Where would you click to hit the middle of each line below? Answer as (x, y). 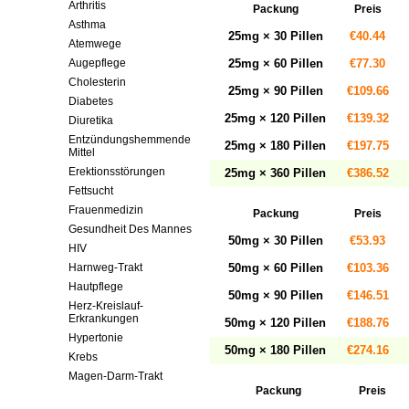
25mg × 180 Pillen (275, 146)
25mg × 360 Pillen (275, 173)
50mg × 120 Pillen (275, 323)
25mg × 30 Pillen (275, 36)
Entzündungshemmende (130, 140)
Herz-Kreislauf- (106, 306)
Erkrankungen (104, 319)
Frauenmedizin (106, 210)
